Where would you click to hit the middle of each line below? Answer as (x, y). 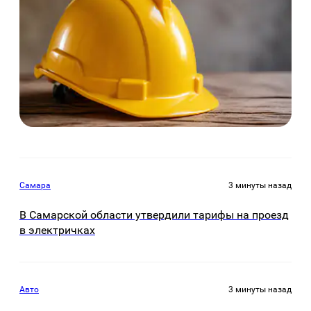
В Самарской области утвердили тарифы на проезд (154, 215)
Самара (35, 185)
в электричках (57, 230)
